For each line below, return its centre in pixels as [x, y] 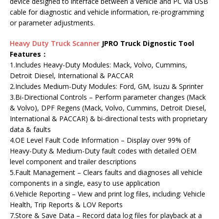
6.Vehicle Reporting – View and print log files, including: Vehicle [108, 194]
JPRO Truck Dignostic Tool [147, 43]
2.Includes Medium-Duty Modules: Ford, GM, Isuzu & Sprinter [107, 86]
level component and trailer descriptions [73, 162]
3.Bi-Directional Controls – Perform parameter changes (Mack [108, 97]
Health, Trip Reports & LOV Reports [66, 205]
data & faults [30, 129]
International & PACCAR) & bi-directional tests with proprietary [109, 119]
